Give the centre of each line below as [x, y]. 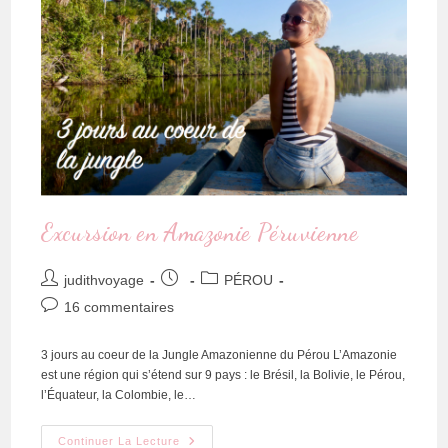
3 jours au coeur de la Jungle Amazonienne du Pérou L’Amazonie [219, 355]
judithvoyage [104, 280]
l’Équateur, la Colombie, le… [119, 395]
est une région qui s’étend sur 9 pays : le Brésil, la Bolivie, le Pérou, [223, 375]
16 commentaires [119, 307]
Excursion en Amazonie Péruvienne [200, 233]
